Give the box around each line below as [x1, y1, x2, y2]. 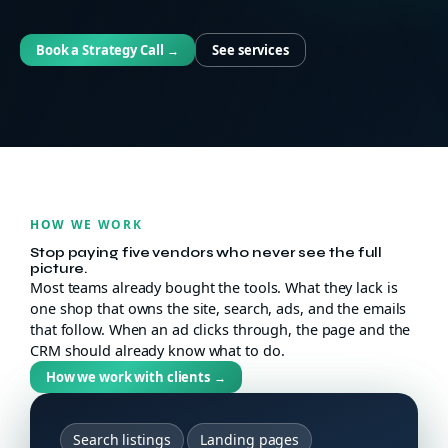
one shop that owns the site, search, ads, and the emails [30, 299, 407, 318]
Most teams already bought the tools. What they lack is [30, 278, 398, 297]
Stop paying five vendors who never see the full [30, 244, 383, 261]
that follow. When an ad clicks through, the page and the [30, 320, 411, 339]
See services [212, 41, 289, 59]
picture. [30, 260, 89, 277]
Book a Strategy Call [36, 41, 164, 59]
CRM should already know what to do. [30, 341, 285, 360]
